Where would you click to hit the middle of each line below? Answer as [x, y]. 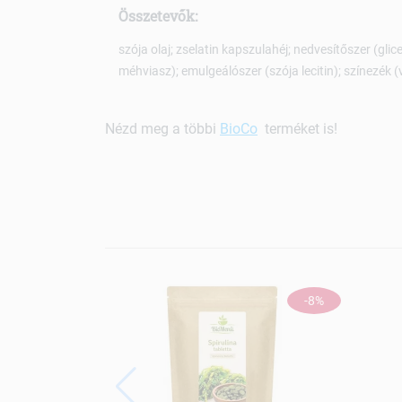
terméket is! [297, 129]
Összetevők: [158, 16]
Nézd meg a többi [162, 129]
